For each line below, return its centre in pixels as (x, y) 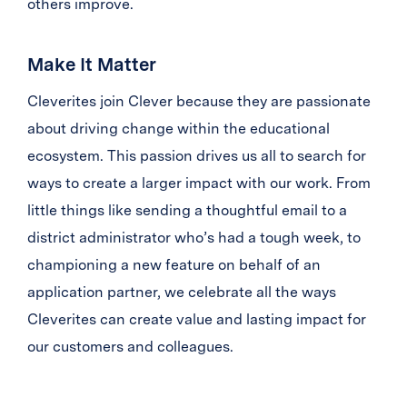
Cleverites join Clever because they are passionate (199, 101)
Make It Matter (92, 64)
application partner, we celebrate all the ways (182, 292)
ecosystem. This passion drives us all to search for (197, 155)
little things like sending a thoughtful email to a (187, 210)
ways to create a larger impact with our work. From (199, 183)
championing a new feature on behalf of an (174, 264)
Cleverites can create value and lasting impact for (197, 319)
